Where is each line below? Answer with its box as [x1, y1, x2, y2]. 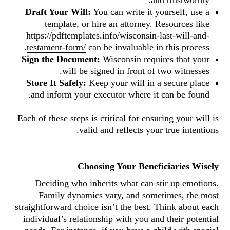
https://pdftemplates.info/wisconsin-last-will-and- [26, 30, 209, 41]
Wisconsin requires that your [100, 54, 209, 64]
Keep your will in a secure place [86, 78, 209, 88]
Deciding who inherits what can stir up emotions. [35, 178, 219, 188]
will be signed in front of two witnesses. [62, 66, 209, 76]
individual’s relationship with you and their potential [23, 214, 219, 224]
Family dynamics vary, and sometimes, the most [39, 190, 219, 200]
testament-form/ [27, 42, 86, 52]
